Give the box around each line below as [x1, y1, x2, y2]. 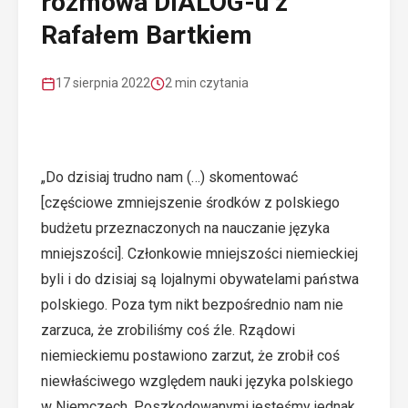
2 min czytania [165, 76, 249, 90]
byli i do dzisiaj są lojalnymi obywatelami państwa [41, 270, 359, 288]
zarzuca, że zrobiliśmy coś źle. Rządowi [41, 321, 295, 339]
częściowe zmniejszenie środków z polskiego [45, 194, 340, 211]
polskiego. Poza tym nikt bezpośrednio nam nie [41, 296, 343, 313]
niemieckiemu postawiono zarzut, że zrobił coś [41, 347, 340, 364]
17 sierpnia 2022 [56, 76, 150, 90]
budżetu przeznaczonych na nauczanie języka [41, 219, 330, 237]
